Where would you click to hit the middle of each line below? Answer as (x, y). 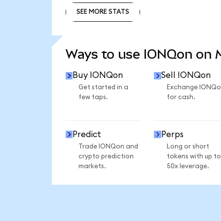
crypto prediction (106, 156)
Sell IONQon (186, 75)
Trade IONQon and (108, 146)
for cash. (181, 97)
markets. (92, 166)
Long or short (188, 146)
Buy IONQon (98, 75)
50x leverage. (188, 166)
